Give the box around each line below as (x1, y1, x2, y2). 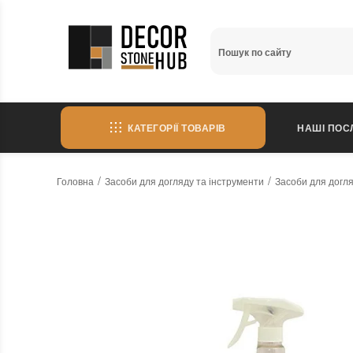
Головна (57, 174, 94, 188)
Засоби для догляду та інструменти (105, 174, 264, 188)
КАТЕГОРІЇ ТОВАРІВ (128, 121, 226, 135)
